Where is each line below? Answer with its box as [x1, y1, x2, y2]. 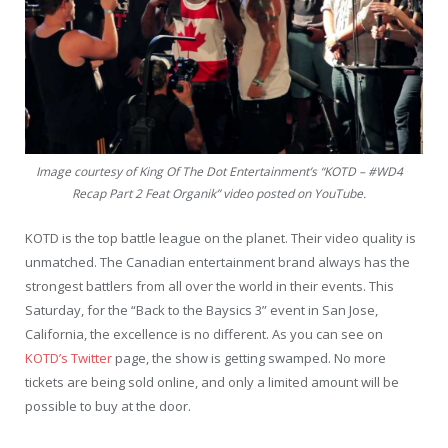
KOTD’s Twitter [25, 348, 112, 367]
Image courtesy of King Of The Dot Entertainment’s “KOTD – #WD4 [35, 162, 403, 180]
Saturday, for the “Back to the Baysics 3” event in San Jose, [25, 300, 378, 319]
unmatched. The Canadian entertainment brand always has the [25, 252, 410, 271]
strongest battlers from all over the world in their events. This [25, 276, 394, 295]
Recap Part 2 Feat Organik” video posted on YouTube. [72, 184, 366, 202]
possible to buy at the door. [25, 396, 191, 415]
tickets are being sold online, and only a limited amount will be [25, 372, 399, 391]
